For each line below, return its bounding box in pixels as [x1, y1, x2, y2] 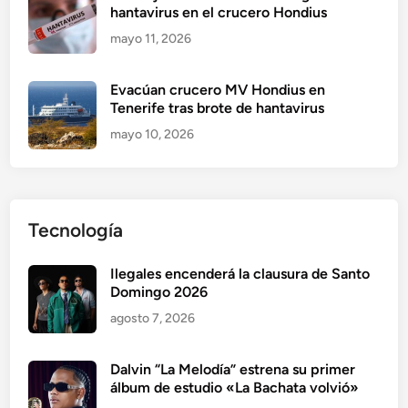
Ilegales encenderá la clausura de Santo [110, 265, 371, 283]
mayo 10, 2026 [110, 127, 195, 143]
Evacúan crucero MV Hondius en [110, 81, 326, 99]
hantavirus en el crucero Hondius [110, 4, 328, 22]
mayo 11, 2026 [110, 31, 192, 47]
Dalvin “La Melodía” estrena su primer [110, 361, 356, 379]
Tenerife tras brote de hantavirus [110, 99, 325, 117]
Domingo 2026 [110, 283, 209, 301]
